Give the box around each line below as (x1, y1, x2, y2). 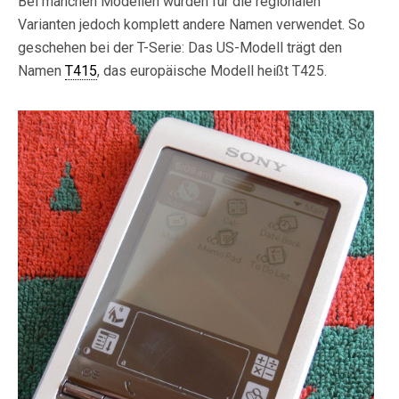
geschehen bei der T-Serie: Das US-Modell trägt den (18, 39, 342, 56)
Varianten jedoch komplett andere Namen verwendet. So (18, 16, 365, 33)
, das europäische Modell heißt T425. (97, 62, 327, 79)
